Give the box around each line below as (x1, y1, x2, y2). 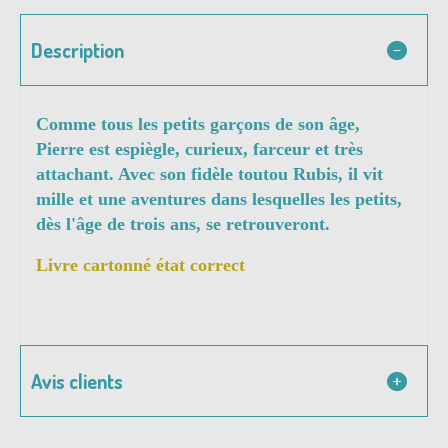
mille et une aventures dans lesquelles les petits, (36, 189, 402, 210)
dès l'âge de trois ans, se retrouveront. (36, 214, 330, 235)
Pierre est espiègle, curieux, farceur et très (36, 139, 363, 160)
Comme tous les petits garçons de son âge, (36, 114, 360, 135)
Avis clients (31, 368, 123, 395)
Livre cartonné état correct (36, 255, 245, 276)
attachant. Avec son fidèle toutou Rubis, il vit (36, 164, 383, 185)
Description (31, 37, 124, 64)
